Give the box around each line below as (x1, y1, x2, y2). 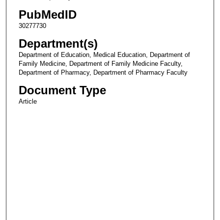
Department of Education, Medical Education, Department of (18, 51, 190, 59)
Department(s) (18, 37, 98, 51)
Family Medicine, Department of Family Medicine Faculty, (18, 60, 183, 68)
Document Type (18, 83, 106, 97)
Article (18, 98, 37, 106)
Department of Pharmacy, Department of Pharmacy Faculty (18, 69, 188, 77)
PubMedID (18, 8, 77, 22)
